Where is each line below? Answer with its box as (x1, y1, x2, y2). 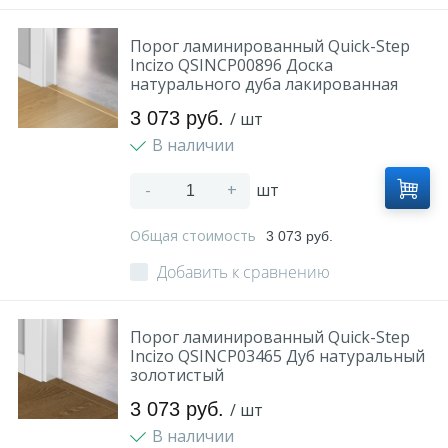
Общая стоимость (130, 226, 260, 245)
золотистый (130, 364, 224, 386)
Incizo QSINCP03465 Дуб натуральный (130, 345, 425, 367)
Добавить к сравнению (157, 261, 330, 283)
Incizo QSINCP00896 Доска (130, 54, 333, 76)
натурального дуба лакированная (130, 73, 398, 95)
